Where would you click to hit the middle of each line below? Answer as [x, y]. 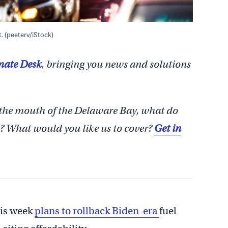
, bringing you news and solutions [116, 64]
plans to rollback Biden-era [97, 211]
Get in [168, 129]
